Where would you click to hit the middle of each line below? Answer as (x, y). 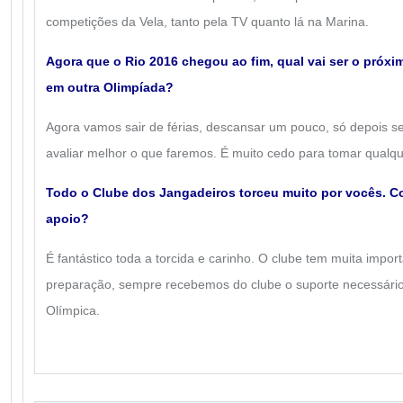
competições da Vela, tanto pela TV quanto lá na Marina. (207, 22)
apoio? (67, 219)
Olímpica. (73, 310)
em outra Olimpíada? (110, 87)
